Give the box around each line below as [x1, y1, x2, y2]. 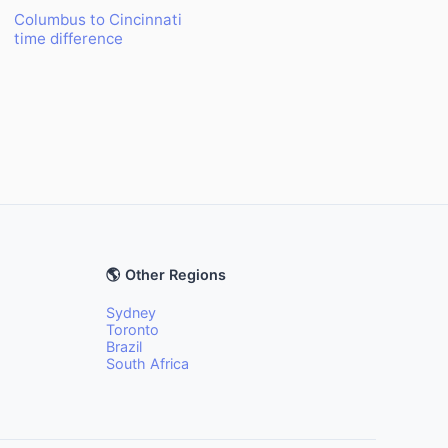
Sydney [106, 304, 156, 321]
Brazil [106, 338, 142, 355]
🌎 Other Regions [106, 266, 226, 283]
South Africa [106, 355, 189, 372]
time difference [13, 29, 123, 48]
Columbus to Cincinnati [13, 10, 182, 29]
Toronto [106, 321, 159, 338]
